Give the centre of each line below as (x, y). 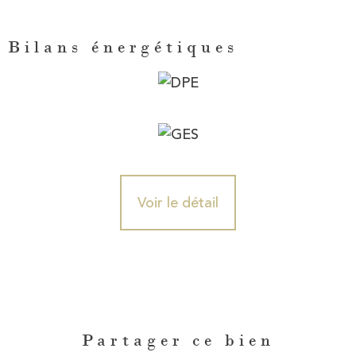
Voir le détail (178, 203)
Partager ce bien (178, 341)
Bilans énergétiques (123, 46)
